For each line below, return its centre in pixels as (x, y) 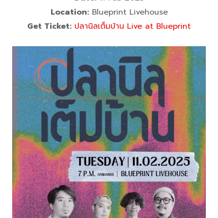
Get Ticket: (49, 27)
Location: (70, 12)
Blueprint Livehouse (128, 12)
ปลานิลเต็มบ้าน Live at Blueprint (133, 27)
